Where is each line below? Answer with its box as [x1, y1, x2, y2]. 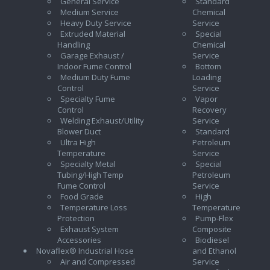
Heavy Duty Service [60, 17, 131, 28]
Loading [192, 71, 221, 83]
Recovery [192, 104, 227, 115]
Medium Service [60, 6, 119, 17]
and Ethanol [192, 245, 236, 256]
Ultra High [60, 136, 96, 148]
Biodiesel [195, 234, 229, 245]
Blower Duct [57, 125, 101, 137]
